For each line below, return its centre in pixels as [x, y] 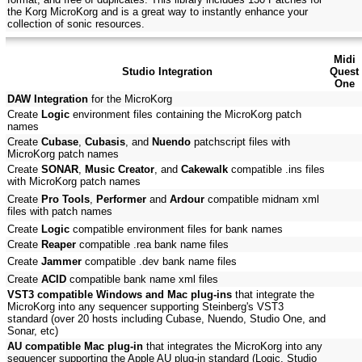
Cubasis [105, 142]
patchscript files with [240, 142]
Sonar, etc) [33, 331]
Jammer [61, 262]
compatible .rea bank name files [152, 245]
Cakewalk [204, 170]
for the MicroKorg [130, 99]
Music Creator [120, 170]
